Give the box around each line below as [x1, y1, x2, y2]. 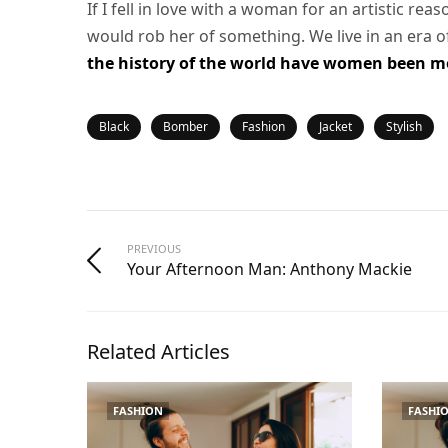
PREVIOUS [127, 241, 181, 256]
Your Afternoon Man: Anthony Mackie [127, 258, 412, 280]
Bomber [163, 118, 208, 135]
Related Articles [87, 338, 230, 365]
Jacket [319, 118, 352, 135]
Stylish [386, 118, 422, 135]
